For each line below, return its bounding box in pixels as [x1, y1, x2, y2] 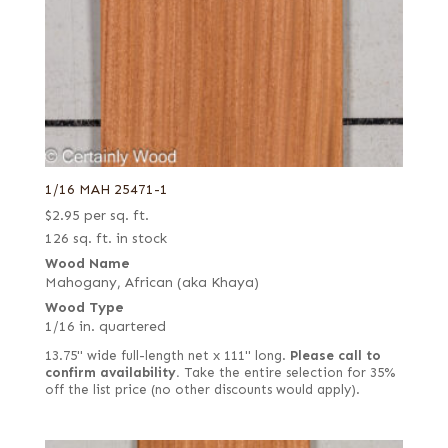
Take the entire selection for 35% [179, 364, 395, 381]
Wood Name [44, 254, 130, 272]
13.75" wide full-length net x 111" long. [44, 347, 290, 364]
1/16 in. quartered [44, 317, 166, 335]
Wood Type [44, 298, 124, 316]
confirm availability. [44, 364, 180, 381]
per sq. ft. [83, 206, 149, 224]
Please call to [289, 347, 381, 364]
